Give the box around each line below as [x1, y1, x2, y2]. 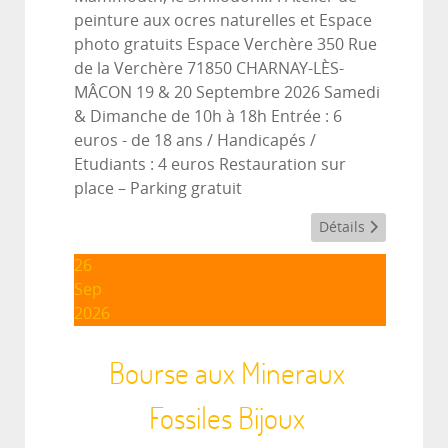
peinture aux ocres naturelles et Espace [74, 10, 372, 30]
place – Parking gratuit [74, 178, 242, 198]
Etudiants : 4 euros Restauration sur [74, 154, 346, 174]
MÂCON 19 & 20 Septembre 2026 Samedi [74, 82, 380, 102]
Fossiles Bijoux [148, 397, 305, 437]
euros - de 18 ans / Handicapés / [74, 130, 316, 150]
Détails [319, 218, 369, 236]
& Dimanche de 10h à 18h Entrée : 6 [74, 106, 342, 126]
